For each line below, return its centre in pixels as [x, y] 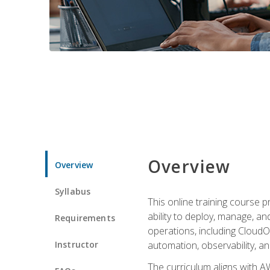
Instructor [77, 244]
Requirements [85, 218]
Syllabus [73, 191]
